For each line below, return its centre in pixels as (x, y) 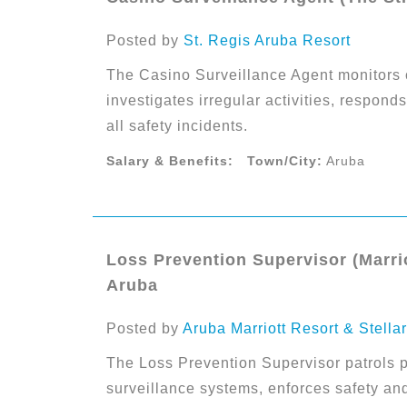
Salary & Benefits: (170, 161)
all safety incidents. (177, 126)
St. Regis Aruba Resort (267, 40)
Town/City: (285, 161)
